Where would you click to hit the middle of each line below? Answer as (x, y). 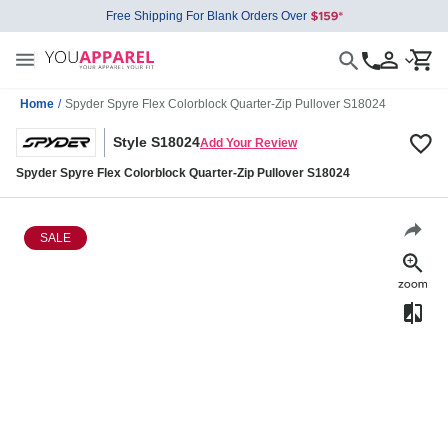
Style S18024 (156, 142)
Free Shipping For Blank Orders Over (206, 16)
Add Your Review (248, 142)
